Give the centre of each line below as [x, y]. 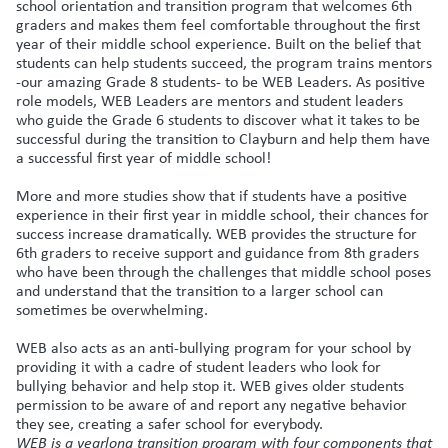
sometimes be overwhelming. [112, 309]
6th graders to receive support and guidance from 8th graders [217, 252]
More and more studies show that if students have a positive [211, 195]
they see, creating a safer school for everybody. [169, 423]
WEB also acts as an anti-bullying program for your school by [213, 347]
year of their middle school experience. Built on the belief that [218, 43]
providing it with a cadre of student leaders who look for [198, 366]
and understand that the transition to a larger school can [199, 290]
